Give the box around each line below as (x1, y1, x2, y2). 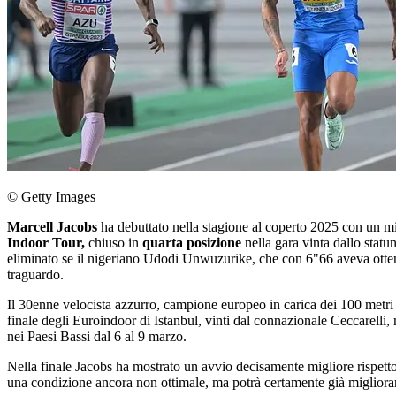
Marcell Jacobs (7, 219, 97, 234)
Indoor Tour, (7, 235, 85, 250)
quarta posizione (142, 235, 241, 250)
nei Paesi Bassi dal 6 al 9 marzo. (7, 329, 187, 344)
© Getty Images (7, 189, 95, 204)
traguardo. (7, 267, 64, 282)
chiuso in (85, 235, 142, 250)
